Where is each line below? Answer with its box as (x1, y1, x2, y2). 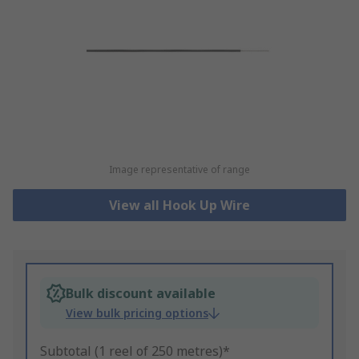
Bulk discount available (66, 284, 216, 303)
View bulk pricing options (66, 305, 208, 321)
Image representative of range (108, 163, 250, 177)
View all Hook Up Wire (108, 196, 250, 215)
